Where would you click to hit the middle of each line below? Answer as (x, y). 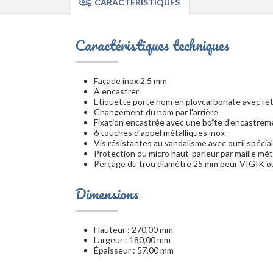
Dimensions (107, 193)
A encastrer (116, 91)
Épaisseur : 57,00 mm (134, 250)
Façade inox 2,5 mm (130, 81)
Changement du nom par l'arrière (156, 112)
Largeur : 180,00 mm (132, 240)
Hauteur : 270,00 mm (133, 229)
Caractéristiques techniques (152, 45)
